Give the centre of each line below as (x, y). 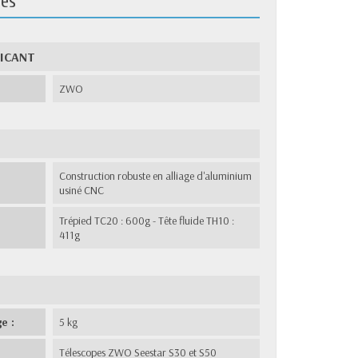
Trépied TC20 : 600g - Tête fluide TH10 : (147, 220)
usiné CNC (82, 190)
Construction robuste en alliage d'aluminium (156, 175)
